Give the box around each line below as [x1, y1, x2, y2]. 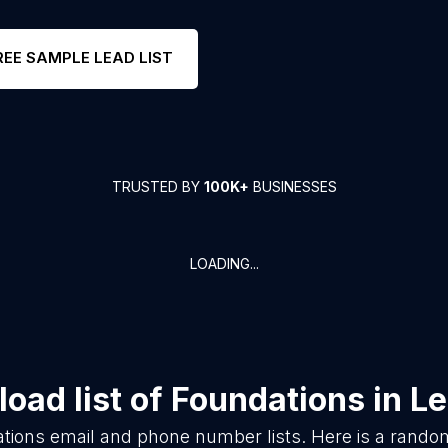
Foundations [171, 380, 365, 419]
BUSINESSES [248, 178, 337, 195]
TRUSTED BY [111, 178, 204, 195]
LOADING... [189, 255, 259, 272]
